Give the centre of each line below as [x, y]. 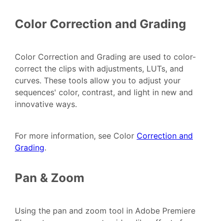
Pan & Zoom [50, 178]
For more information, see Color [76, 136]
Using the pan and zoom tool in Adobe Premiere [105, 211]
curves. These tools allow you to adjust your [98, 81]
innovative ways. [46, 104]
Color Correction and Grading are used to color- [105, 57]
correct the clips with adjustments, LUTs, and [99, 69]
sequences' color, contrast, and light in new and [104, 92]
